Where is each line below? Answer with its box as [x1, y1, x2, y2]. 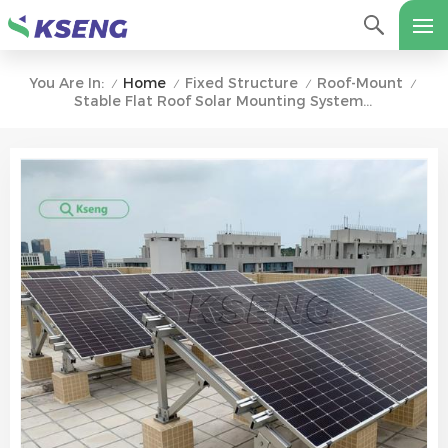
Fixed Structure [185, 73, 298, 92]
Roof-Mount [317, 73, 403, 92]
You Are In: [29, 74, 104, 92]
